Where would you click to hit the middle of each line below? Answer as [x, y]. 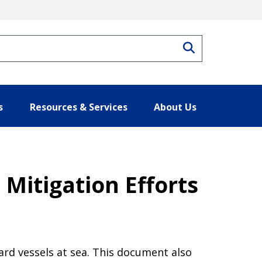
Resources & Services [78, 107]
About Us [175, 107]
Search [213, 46]
